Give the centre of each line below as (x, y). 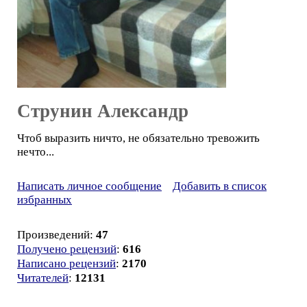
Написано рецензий (66, 263)
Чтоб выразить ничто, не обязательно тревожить (138, 138)
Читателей (43, 278)
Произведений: (57, 235)
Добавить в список (220, 186)
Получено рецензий (67, 249)
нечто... (36, 152)
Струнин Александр (103, 111)
